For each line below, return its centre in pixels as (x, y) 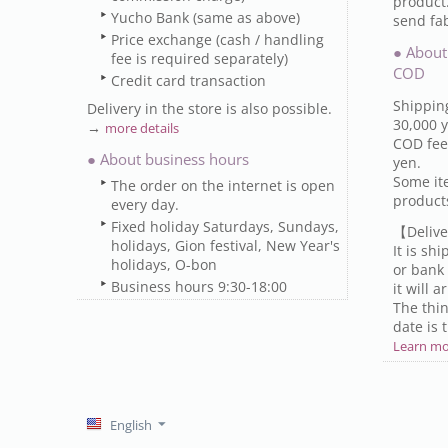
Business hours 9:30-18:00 (199, 286)
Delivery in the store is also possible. (209, 108)
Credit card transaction (188, 80)
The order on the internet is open (223, 185)
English (131, 425)
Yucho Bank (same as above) (205, 17)
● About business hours (168, 159)
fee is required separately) (199, 58)
